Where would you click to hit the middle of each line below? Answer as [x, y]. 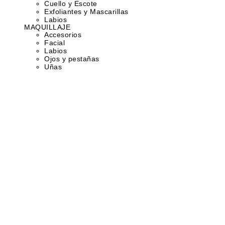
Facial [54, 43]
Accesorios [63, 35]
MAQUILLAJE [47, 27]
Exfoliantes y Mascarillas [86, 12]
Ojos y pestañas [72, 59]
